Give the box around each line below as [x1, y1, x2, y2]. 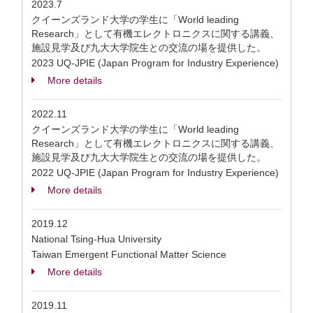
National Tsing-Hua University [31, 233, 161, 245]
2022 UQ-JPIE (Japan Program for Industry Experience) [31, 167, 279, 178]
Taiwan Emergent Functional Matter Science [31, 249, 226, 260]
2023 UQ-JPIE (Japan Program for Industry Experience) [31, 57, 279, 68]
